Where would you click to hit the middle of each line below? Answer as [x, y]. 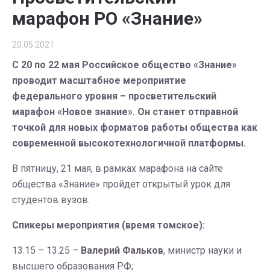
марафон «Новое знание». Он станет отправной [125, 112]
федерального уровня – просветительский [114, 96]
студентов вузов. [51, 200]
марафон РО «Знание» [107, 18]
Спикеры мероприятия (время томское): [108, 225]
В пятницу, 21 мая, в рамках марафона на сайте [118, 168]
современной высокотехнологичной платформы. [129, 143]
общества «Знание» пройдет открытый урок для [121, 184]
